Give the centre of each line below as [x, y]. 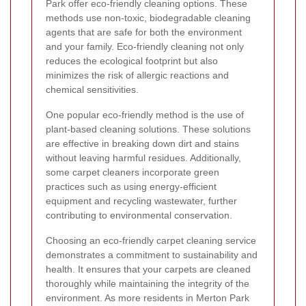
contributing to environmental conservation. [139, 215]
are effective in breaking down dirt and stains [142, 143]
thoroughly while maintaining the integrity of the [148, 283]
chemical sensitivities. [92, 89]
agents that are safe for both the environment [144, 32]
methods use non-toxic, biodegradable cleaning [148, 17]
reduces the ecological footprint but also [132, 60]
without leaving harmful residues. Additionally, [143, 157]
